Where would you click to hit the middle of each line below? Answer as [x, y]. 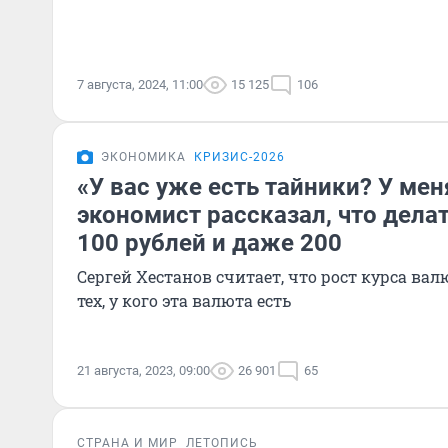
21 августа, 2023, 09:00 [143, 370]
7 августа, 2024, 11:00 [140, 84]
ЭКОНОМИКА [143, 157]
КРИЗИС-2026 [239, 157]
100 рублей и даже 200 [209, 243]
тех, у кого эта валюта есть [184, 300]
